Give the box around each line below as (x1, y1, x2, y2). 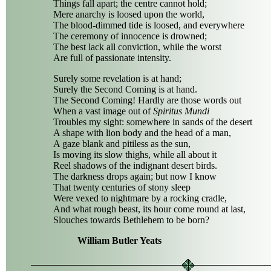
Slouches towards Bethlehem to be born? (53, 214, 209, 225)
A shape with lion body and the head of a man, (53, 127, 231, 138)
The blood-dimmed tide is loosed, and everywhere (53, 19, 244, 30)
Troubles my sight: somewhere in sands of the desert (53, 116, 252, 127)
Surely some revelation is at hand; (53, 73, 181, 83)
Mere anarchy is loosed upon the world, (53, 8, 204, 19)
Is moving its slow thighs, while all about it (53, 149, 217, 160)
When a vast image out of (53, 105, 153, 116)
